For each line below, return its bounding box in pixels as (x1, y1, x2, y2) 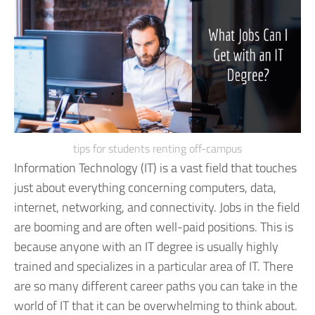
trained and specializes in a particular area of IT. (14, 257, 260, 276)
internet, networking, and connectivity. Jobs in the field (14, 198, 300, 217)
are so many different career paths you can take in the (14, 276, 297, 296)
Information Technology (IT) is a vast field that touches (14, 158, 297, 178)
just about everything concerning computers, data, (14, 178, 276, 198)
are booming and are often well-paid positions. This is (14, 217, 293, 237)
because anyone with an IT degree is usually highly (14, 237, 278, 257)
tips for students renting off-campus (73, 140, 242, 157)
